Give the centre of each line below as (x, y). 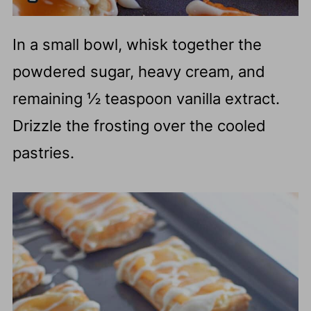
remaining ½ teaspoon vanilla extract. (146, 98)
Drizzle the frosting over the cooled (139, 125)
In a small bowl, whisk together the (137, 44)
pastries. (43, 152)
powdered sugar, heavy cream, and (138, 71)
